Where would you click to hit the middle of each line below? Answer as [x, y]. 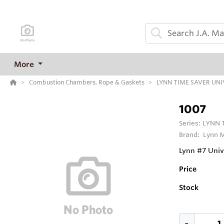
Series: [190, 123]
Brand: [190, 135]
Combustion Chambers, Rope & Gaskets [87, 82]
